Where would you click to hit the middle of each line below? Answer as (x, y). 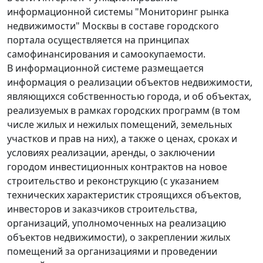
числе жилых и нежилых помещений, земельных (119, 125)
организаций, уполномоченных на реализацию (117, 223)
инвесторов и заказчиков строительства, (102, 209)
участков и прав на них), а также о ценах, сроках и (122, 139)
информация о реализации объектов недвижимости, (130, 82)
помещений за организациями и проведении (112, 252)
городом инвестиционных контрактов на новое (117, 167)
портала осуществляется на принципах (98, 40)
